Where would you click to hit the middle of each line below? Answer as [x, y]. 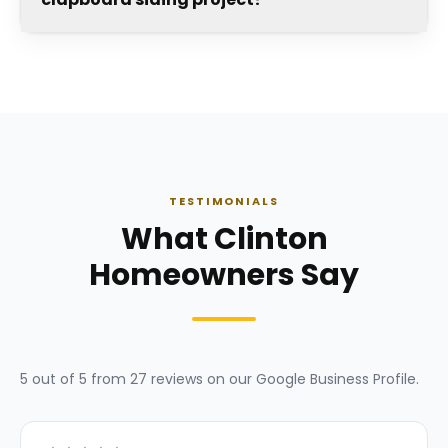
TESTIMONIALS [224, 201]
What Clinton [224, 239]
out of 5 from [79, 379]
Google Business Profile [336, 379]
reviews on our [199, 379]
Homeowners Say [224, 275]
